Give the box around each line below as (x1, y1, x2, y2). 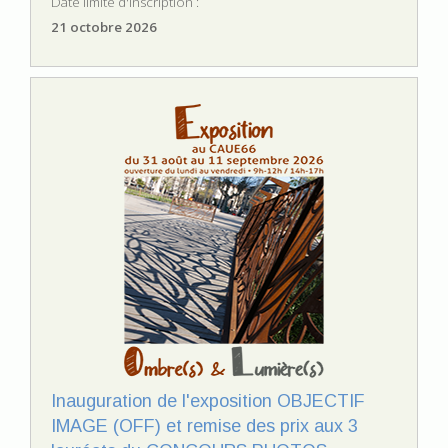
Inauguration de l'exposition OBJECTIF (51, 391, 365, 412)
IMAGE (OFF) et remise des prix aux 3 (51, 416, 358, 437)
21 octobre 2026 (51, 18, 157, 37)
